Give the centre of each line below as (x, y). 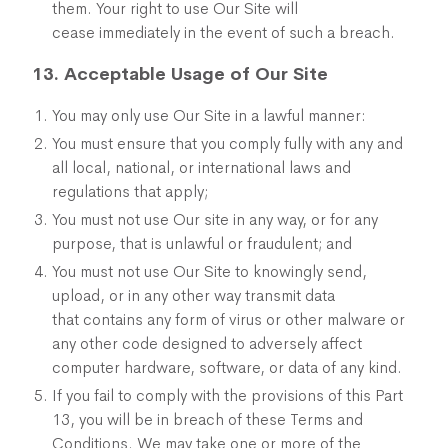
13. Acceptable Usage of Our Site (180, 74)
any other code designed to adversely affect (207, 343)
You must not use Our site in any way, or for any (215, 219)
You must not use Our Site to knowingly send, (209, 271)
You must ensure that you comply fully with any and (227, 143)
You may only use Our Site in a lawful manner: (209, 115)
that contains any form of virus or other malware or (228, 319)
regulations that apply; (130, 191)
